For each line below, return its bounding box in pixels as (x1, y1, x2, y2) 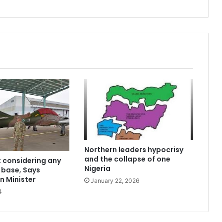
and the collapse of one (84, 154, 170, 164)
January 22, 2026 (90, 176, 139, 184)
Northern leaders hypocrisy (84, 144, 183, 155)
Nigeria (84, 163, 111, 173)
